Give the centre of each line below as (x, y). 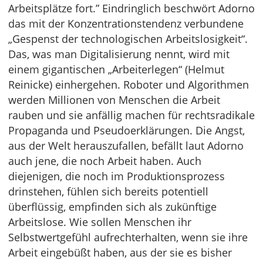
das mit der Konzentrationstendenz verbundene (126, 24)
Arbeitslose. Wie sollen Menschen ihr (100, 222)
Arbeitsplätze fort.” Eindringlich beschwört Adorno (131, 9)
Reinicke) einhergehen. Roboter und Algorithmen (129, 85)
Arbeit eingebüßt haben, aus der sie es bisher (120, 253)
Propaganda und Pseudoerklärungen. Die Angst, (127, 131)
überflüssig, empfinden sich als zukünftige (112, 207)
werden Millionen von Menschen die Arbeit (114, 100)
